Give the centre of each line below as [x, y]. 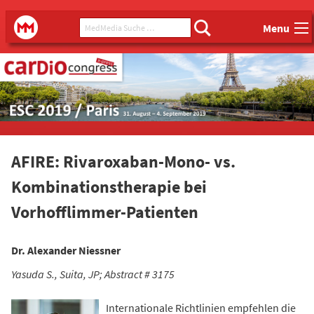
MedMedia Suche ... [125, 26]
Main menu [39, 26]
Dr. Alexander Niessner [66, 250]
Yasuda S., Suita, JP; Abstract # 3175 [93, 274]
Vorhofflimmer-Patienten [105, 212]
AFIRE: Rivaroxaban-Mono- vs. [123, 161]
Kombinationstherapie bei [109, 186]
